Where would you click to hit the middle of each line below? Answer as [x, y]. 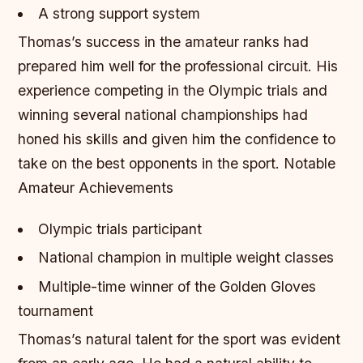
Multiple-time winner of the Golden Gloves [177, 286]
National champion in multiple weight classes [186, 258]
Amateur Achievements [96, 187]
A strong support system [119, 13]
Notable [310, 163]
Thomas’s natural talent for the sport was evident [179, 339]
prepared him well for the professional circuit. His [178, 66]
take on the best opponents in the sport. [151, 163]
